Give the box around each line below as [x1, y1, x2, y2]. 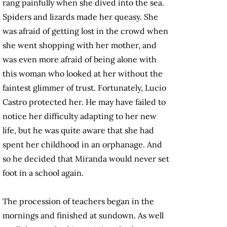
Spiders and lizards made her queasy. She [3, 12, 158, 22]
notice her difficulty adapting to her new [3, 111, 157, 122]
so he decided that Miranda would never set [3, 154, 169, 164]
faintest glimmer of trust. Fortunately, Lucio [3, 83, 166, 93]
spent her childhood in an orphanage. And [3, 139, 162, 150]
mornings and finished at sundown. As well [3, 210, 164, 221]
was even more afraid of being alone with [3, 54, 157, 65]
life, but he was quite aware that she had [3, 125, 154, 136]
